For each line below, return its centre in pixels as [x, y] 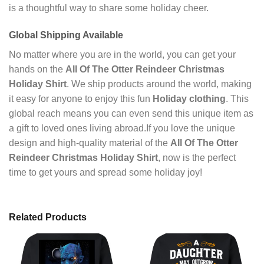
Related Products [48, 217]
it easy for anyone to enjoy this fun [81, 98]
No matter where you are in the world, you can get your [122, 54]
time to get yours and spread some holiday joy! [105, 172]
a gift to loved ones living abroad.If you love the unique [122, 128]
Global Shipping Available [66, 35]
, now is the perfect [197, 157]
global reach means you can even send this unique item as [131, 113]
